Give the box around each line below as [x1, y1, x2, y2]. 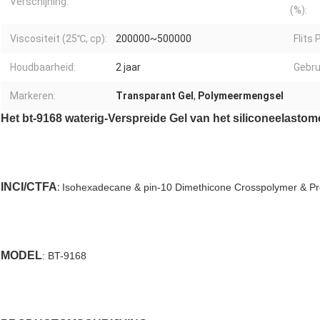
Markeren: [10, 90, 56, 102]
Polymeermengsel [198, 90, 284, 102]
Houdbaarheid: [10, 61, 76, 74]
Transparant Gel [116, 90, 194, 102]
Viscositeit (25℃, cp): [10, 33, 107, 45]
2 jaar [116, 61, 141, 74]
